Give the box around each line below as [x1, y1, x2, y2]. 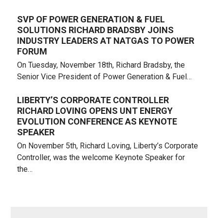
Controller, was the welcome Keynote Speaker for [17, 153, 185, 163]
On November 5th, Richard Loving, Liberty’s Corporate [17, 141, 198, 151]
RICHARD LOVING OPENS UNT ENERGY [17, 106, 173, 116]
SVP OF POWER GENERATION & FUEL [17, 14, 165, 25]
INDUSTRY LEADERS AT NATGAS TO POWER [17, 36, 194, 46]
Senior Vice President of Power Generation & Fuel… [17, 72, 192, 82]
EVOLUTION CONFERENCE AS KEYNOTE [17, 116, 177, 127]
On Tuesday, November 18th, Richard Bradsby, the [17, 60, 185, 70]
